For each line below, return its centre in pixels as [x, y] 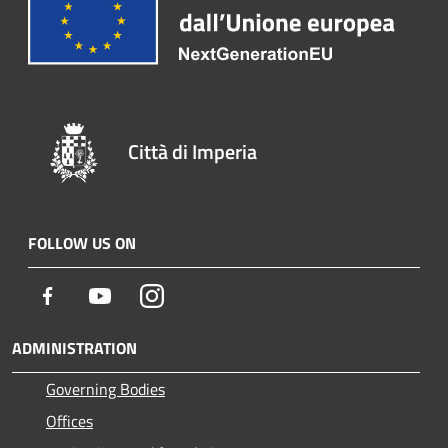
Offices [69, 421]
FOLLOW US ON [82, 243]
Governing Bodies [105, 389]
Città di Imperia [193, 152]
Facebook [90, 295]
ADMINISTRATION [74, 348]
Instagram [197, 295]
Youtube [139, 295]
